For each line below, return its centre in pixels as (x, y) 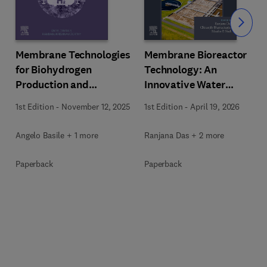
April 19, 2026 (215, 106)
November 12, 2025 (96, 106)
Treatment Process (189, 99)
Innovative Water (185, 84)
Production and (52, 84)
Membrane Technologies (73, 55)
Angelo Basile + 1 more (57, 135)
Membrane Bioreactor (196, 55)
